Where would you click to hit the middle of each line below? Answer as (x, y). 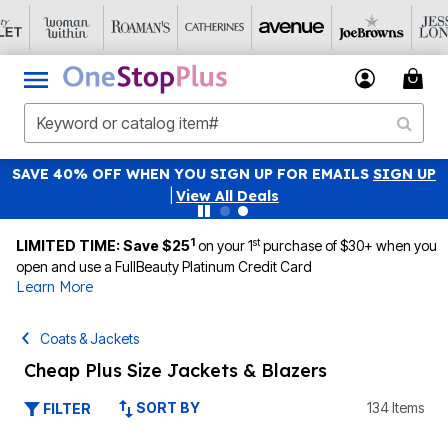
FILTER (67, 408)
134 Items (395, 407)
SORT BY (168, 407)
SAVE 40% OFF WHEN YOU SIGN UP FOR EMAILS (192, 174)
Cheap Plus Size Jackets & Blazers (175, 370)
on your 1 (225, 245)
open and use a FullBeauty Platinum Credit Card (164, 266)
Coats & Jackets (90, 338)
